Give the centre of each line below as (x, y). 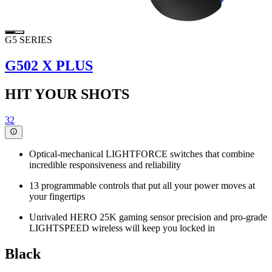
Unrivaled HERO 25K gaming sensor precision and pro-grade (148, 217)
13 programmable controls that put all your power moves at (142, 186)
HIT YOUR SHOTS (67, 94)
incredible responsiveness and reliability (105, 165)
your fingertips (57, 197)
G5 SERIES (29, 40)
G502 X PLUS (49, 65)
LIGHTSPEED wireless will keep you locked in (122, 228)
